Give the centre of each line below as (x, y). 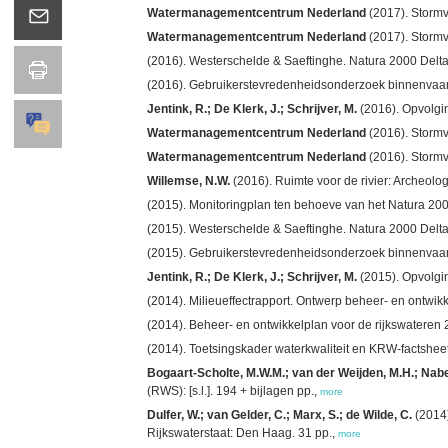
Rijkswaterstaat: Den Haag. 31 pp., (242, 432)
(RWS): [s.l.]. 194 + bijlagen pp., (233, 390)
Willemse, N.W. (188, 180)
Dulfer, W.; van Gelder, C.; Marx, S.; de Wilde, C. (279, 414)
